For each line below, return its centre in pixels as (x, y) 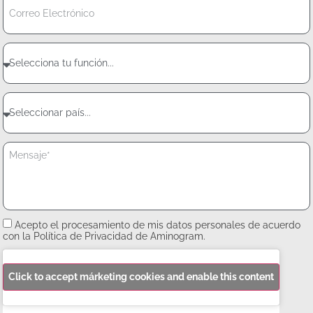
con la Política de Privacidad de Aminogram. (104, 235)
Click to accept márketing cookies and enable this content (141, 277)
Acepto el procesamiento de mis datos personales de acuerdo (158, 224)
